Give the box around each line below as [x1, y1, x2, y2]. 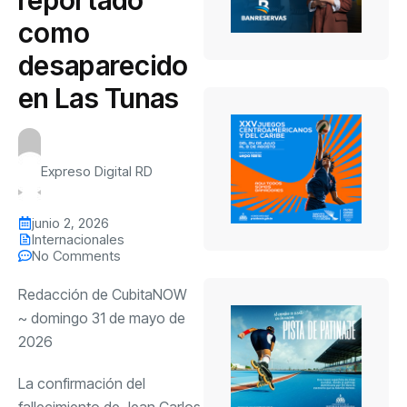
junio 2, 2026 [32, 213, 109, 232]
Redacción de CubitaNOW [18, 284, 187, 303]
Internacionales [32, 230, 124, 248]
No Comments [32, 246, 121, 264]
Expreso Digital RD [41, 162, 153, 180]
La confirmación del [18, 373, 145, 392]
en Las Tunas [18, 81, 180, 114]
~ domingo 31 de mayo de [18, 308, 185, 327]
